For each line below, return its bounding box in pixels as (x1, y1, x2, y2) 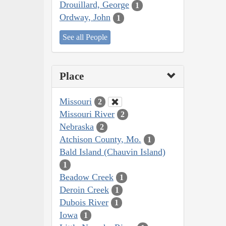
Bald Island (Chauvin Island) (60, 146, 165, 157)
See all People (63, 32, 107, 41)
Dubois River (60, 197, 108, 207)
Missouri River (60, 108, 115, 119)
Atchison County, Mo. (60, 134, 141, 144)
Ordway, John (60, 12, 110, 23)
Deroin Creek (60, 184, 109, 195)
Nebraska (60, 121, 94, 132)
